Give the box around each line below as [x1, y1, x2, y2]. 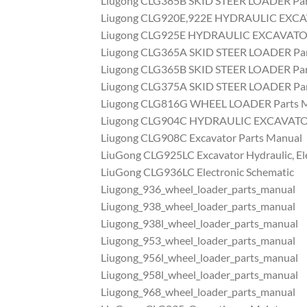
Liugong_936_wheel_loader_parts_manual [101, 182, 295, 196]
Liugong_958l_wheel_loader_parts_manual [101, 268, 298, 282]
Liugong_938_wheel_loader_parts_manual [101, 199, 295, 213]
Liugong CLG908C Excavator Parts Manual [101, 131, 302, 145]
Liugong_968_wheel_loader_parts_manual [101, 285, 295, 299]
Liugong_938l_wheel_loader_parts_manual [101, 217, 298, 230]
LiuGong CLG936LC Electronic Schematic [101, 165, 294, 179]
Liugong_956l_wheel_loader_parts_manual [101, 251, 298, 265]
